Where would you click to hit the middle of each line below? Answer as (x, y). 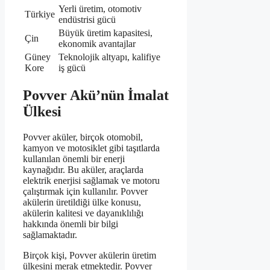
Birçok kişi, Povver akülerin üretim (89, 256)
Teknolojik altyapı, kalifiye (109, 57)
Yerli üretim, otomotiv (100, 9)
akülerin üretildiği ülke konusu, (82, 202)
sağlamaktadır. (50, 235)
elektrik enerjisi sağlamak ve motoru (91, 181)
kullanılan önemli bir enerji (74, 159)
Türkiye (40, 14)
